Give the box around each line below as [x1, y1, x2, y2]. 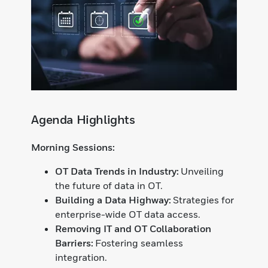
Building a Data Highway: [55, 193, 172, 206]
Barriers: [55, 236, 94, 249]
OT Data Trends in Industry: [55, 165, 179, 177]
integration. [55, 251, 108, 263]
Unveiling [179, 165, 224, 177]
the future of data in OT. [55, 179, 163, 191]
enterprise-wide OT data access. [55, 208, 201, 220]
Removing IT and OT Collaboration [55, 222, 212, 234]
